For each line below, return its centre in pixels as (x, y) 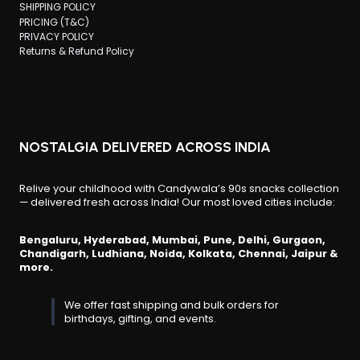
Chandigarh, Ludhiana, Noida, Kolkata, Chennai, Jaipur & (179, 253)
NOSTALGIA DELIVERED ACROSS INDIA (145, 146)
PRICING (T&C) (54, 22)
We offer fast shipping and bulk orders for (172, 305)
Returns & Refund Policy (77, 51)
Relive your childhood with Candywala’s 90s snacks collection (179, 188)
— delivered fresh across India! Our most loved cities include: (177, 202)
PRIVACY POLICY (57, 37)
